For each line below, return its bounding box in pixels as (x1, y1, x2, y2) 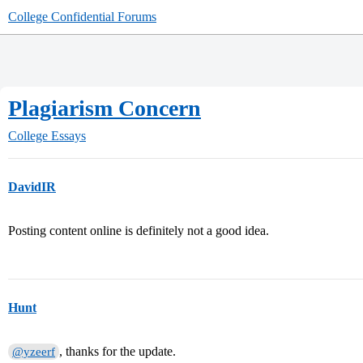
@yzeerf (12, 345, 56, 358)
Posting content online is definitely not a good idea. (8, 224, 269, 237)
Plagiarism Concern (8, 96, 201, 121)
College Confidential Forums (8, 10, 156, 23)
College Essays (8, 129, 86, 143)
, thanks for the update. (59, 344, 177, 358)
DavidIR (8, 180, 56, 194)
